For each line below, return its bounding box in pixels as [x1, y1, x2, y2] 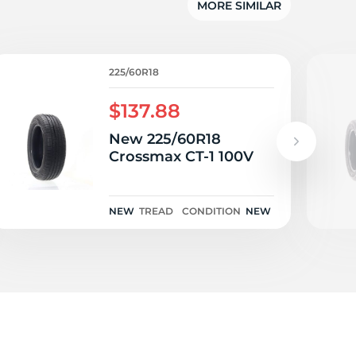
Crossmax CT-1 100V [109, 148, 253, 165]
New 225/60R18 [109, 130, 221, 148]
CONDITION [182, 205, 241, 217]
